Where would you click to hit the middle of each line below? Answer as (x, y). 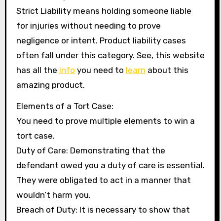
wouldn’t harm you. (53, 195)
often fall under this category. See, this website (110, 55)
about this (167, 70)
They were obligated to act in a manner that (103, 180)
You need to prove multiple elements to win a (105, 121)
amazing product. (50, 85)
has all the (37, 70)
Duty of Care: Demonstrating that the (91, 150)
